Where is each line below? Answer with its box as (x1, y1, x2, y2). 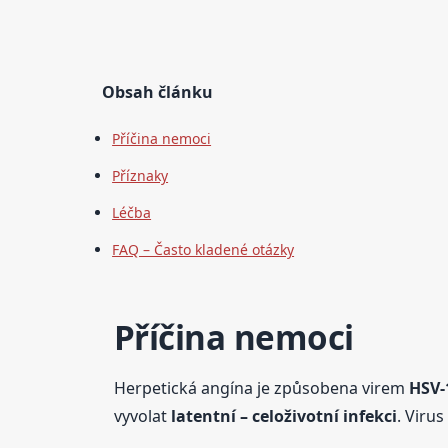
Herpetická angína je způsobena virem (113, 376, 409, 399)
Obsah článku (102, 80, 214, 103)
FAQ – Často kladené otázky (112, 239, 295, 259)
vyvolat (113, 404, 171, 427)
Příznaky (112, 165, 169, 185)
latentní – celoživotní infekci (170, 404, 397, 427)
